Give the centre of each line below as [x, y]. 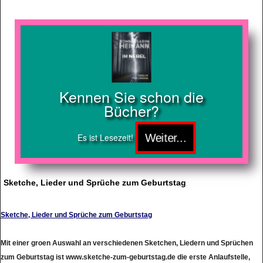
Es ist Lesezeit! [105, 138]
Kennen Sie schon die [131, 96]
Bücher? [131, 110]
